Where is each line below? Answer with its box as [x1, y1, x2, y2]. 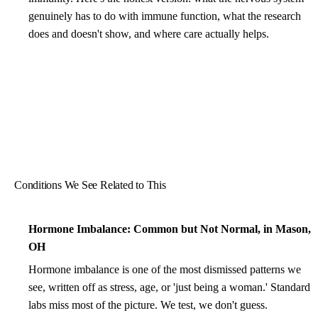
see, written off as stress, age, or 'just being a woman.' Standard [28, 280, 310, 293]
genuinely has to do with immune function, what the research [28, 10, 301, 23]
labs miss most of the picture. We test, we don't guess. [28, 298, 268, 311]
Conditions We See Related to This [14, 179, 166, 192]
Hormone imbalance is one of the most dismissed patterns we [28, 263, 301, 275]
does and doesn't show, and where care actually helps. [28, 28, 269, 40]
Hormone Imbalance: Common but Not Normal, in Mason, [28, 223, 311, 236]
